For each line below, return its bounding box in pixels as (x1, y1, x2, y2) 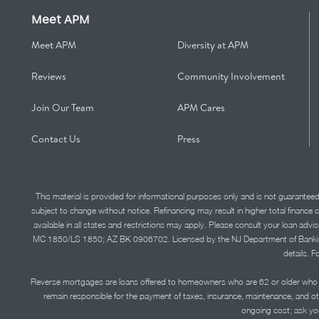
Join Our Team (31, 100, 95, 115)
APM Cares (177, 100, 225, 115)
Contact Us (31, 132, 81, 146)
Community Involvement (177, 69, 285, 83)
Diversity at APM (177, 38, 249, 52)
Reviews (31, 69, 67, 83)
